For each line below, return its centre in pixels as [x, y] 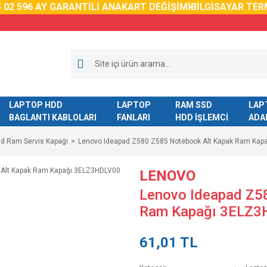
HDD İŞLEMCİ [201, 117]
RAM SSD [193, 105]
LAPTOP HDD [35, 105]
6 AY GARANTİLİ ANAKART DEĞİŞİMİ [103, 7]
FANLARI [133, 117]
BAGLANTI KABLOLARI [52, 117]
